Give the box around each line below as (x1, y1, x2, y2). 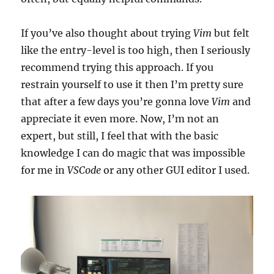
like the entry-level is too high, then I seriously (21, 43, 251, 56)
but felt (212, 26, 250, 39)
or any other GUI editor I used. (101, 163, 250, 176)
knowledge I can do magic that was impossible (21, 146, 246, 159)
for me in (21, 163, 68, 176)
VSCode (67, 163, 102, 176)
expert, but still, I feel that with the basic (21, 129, 219, 142)
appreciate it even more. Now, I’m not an (21, 112, 220, 125)
